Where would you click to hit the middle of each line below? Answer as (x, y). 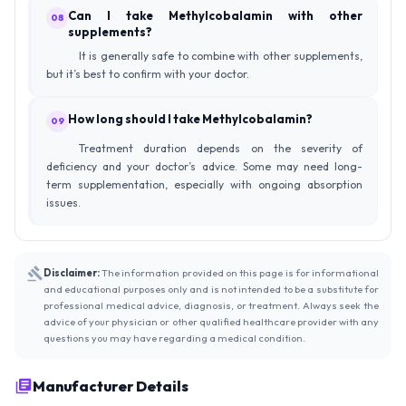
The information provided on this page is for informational (239, 272)
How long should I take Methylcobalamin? (190, 118)
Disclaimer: (72, 272)
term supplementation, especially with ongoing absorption (204, 184)
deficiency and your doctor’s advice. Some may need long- (204, 166)
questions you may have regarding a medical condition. (174, 338)
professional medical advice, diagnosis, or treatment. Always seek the (211, 305)
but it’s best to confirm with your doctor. (148, 73)
